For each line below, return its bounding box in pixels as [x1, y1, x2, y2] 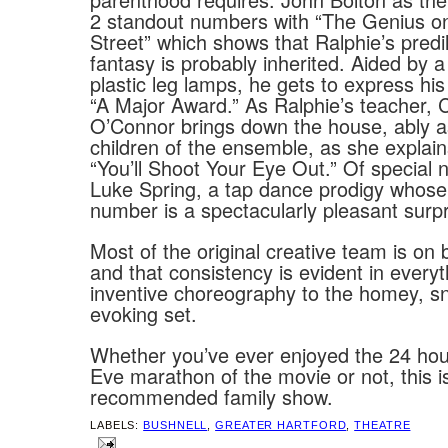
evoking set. [90, 298, 197, 328]
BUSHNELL [143, 419, 208, 432]
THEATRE [354, 419, 411, 432]
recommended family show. [90, 381, 333, 411]
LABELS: [90, 419, 144, 432]
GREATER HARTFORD [215, 419, 347, 432]
